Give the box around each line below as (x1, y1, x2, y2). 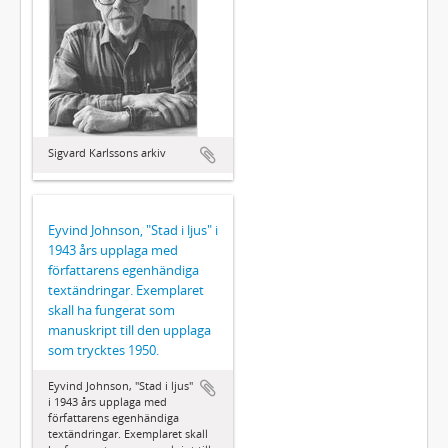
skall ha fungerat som (48, 300, 175, 319)
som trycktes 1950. (48, 340, 159, 359)
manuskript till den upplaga (48, 320, 211, 339)
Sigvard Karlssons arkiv (48, 144, 166, 160)
